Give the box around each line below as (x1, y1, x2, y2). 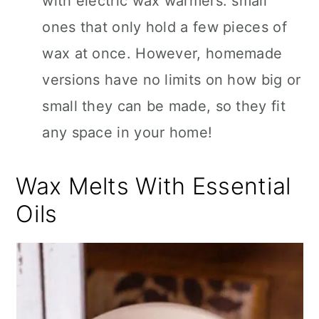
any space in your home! (42, 124, 213, 141)
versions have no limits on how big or (42, 71, 301, 88)
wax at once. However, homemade (42, 45, 283, 62)
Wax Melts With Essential (16, 172, 291, 200)
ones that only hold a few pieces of (42, 19, 287, 36)
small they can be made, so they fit (42, 98, 286, 115)
